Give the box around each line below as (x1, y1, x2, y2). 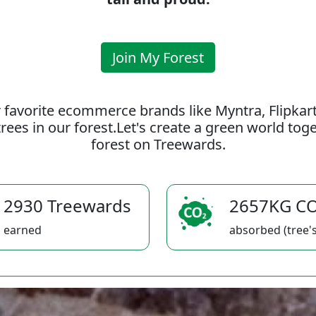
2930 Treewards (4, 194, 131, 217)
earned (4, 222, 42, 238)
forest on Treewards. (90, 135, 226, 154)
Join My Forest (112, 48, 204, 67)
